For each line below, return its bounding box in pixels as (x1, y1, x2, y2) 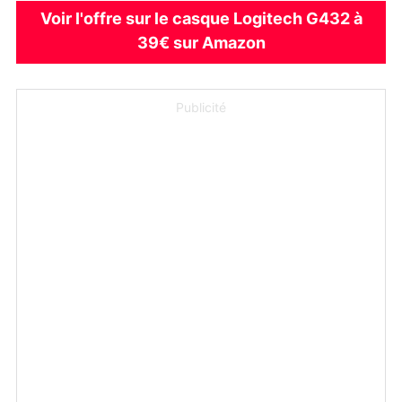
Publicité (176, 101, 226, 115)
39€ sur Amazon (136, 35, 266, 52)
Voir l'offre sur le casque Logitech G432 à (39, 11, 363, 28)
